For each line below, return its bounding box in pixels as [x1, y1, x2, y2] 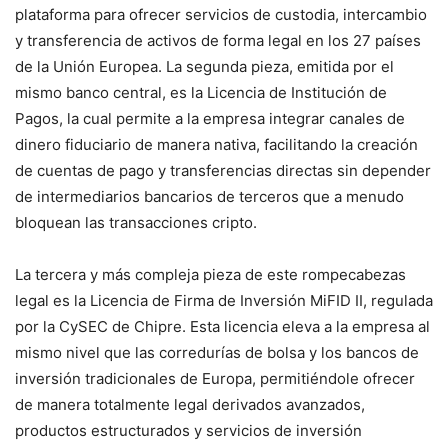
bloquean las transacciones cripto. [15, 213, 257, 232]
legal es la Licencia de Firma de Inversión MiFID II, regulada [15, 291, 433, 310]
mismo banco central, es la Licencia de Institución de [15, 83, 387, 102]
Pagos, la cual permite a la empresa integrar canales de [15, 109, 405, 128]
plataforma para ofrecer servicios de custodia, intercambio [15, 5, 427, 24]
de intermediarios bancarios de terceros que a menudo [15, 187, 404, 206]
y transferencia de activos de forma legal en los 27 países [15, 31, 421, 50]
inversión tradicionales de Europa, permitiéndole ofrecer [15, 369, 415, 388]
